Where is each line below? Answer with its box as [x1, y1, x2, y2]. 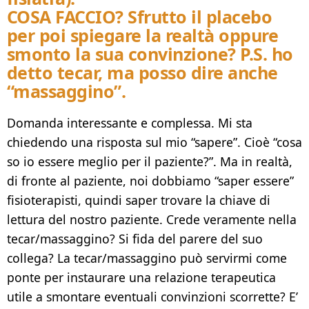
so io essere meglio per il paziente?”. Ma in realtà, [7, 152, 292, 170]
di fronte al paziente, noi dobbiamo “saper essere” [7, 172, 294, 189]
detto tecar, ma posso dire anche [7, 61, 278, 85]
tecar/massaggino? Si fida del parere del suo [7, 230, 263, 247]
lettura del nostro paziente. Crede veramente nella [7, 210, 297, 228]
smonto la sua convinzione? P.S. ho [7, 42, 293, 66]
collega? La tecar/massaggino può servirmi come [7, 249, 287, 266]
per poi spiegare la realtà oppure [7, 23, 279, 48]
